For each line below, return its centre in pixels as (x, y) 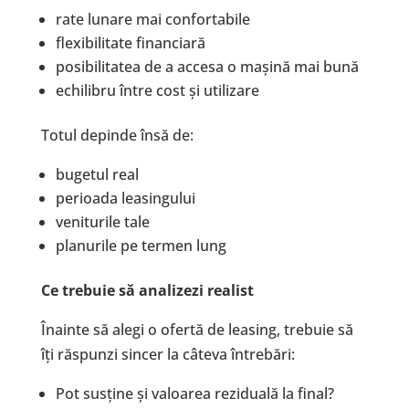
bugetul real (97, 175)
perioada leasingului (125, 199)
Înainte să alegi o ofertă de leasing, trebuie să (197, 330)
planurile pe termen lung (141, 246)
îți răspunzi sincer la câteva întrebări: (168, 355)
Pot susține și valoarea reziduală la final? (194, 394)
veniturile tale (102, 222)
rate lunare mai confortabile (152, 20)
